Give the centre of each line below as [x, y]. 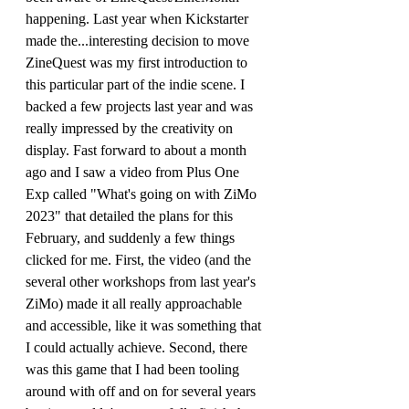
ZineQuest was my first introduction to [138, 63]
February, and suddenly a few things [132, 238]
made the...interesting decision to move [139, 41]
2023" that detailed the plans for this [131, 216]
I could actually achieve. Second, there [138, 347]
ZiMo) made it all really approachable [136, 304]
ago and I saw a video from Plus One [134, 172]
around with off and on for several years [142, 391]
